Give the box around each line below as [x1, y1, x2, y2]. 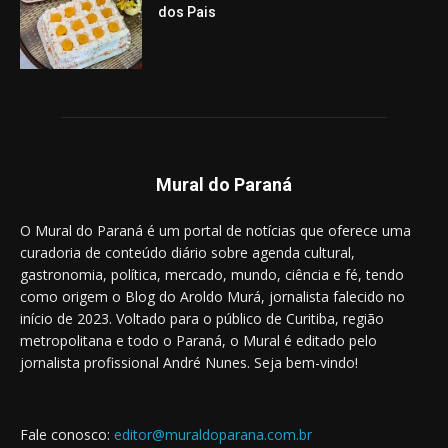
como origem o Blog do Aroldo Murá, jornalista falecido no [20, 287, 405, 307]
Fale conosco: [20, 425, 114, 445]
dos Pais [158, 3, 217, 20]
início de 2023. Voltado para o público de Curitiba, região [20, 309, 384, 329]
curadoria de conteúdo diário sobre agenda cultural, [20, 243, 355, 263]
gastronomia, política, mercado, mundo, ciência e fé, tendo [20, 265, 404, 285]
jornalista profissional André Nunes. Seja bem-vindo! [20, 353, 358, 373]
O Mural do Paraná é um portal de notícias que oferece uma [20, 221, 411, 241]
